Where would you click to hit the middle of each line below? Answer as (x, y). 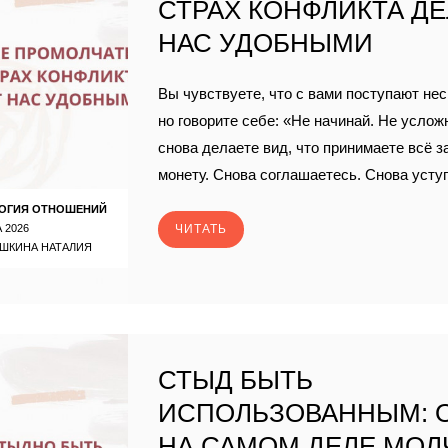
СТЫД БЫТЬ (236, 380)
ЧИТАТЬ (201, 228)
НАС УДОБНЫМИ (266, 43)
